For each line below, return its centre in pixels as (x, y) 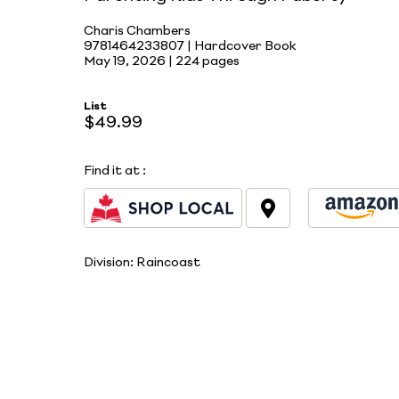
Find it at (112, 171)
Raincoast (168, 262)
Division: (110, 262)
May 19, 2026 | (130, 61)
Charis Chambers (137, 31)
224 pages (208, 61)
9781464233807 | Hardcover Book (190, 46)
